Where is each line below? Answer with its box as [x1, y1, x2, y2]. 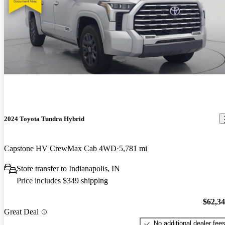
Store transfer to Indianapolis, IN [17, 164, 120, 173]
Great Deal [4, 207, 39, 216]
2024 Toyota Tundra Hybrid [4, 115, 84, 123]
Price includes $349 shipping [17, 176, 108, 185]
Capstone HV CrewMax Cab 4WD [4, 144, 117, 153]
